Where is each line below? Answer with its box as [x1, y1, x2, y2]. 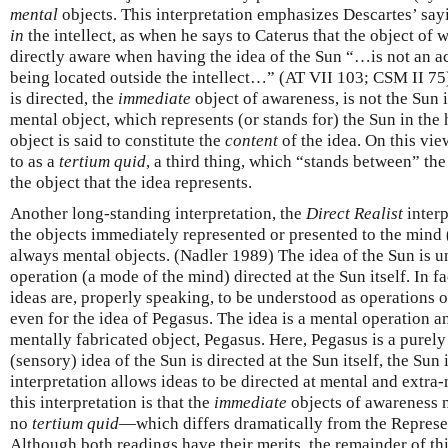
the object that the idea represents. [10, 172, 252, 192]
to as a [10, 151, 59, 171]
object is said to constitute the [10, 130, 225, 150]
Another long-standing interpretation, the [10, 203, 306, 223]
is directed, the [10, 88, 118, 108]
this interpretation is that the [10, 392, 214, 412]
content [225, 130, 278, 150]
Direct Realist [306, 203, 403, 223]
